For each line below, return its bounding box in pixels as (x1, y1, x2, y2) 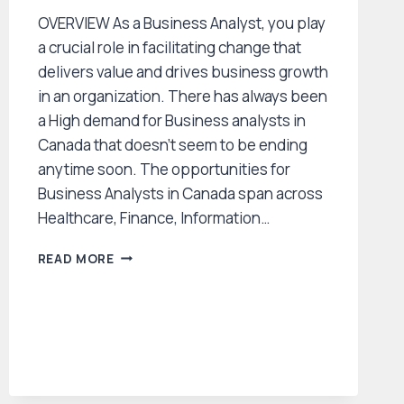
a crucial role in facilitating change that (37, 36, 301, 58)
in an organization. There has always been (37, 85, 327, 106)
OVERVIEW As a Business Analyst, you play (37, 12, 326, 33)
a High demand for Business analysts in (37, 109, 306, 131)
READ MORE (37, 250, 115, 267)
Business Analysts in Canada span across (37, 182, 323, 204)
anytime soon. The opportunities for (37, 158, 290, 179)
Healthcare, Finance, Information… (37, 207, 270, 228)
